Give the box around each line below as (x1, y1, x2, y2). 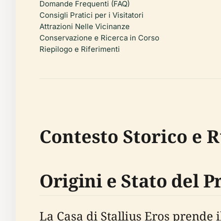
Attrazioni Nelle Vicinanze (39, 22, 130, 31)
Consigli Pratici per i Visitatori (39, 10, 144, 20)
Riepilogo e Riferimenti (39, 44, 120, 54)
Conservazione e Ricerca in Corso (39, 33, 159, 42)
